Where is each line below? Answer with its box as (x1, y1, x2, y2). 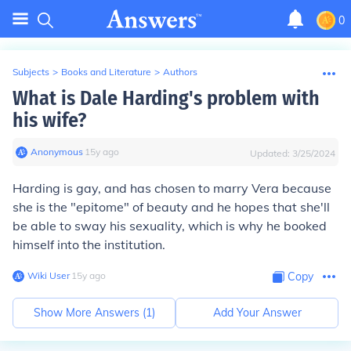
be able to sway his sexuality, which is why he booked (13, 218, 327, 233)
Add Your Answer (212, 306, 302, 320)
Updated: (250, 147, 292, 159)
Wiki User (27, 270, 70, 281)
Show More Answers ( (33, 306, 146, 320)
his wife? (13, 108, 86, 132)
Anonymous (31, 146, 83, 157)
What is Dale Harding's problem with (13, 86, 320, 110)
